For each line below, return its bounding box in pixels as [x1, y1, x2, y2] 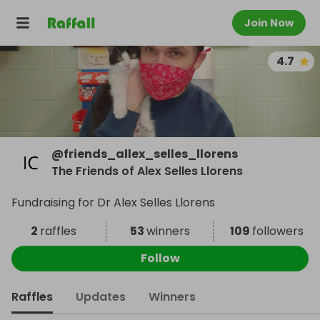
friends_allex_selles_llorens [64, 146, 238, 162]
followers [251, 223, 304, 239]
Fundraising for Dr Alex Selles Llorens [11, 194, 215, 211]
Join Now [244, 16, 294, 30]
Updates [76, 289, 126, 305]
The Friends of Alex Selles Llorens [51, 163, 243, 179]
